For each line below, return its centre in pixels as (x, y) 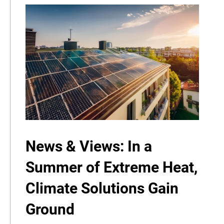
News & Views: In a (89, 146)
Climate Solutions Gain (102, 188)
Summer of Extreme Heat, (111, 167)
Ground (50, 209)
